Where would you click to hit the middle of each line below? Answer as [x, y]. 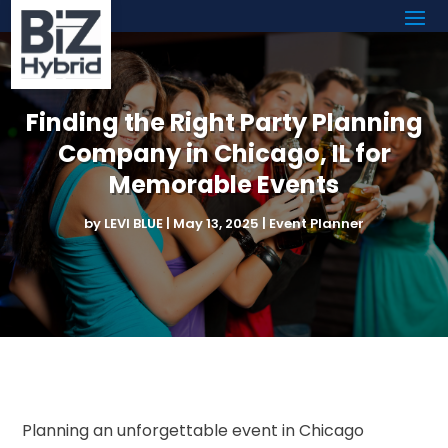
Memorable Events [224, 184]
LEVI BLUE [133, 223]
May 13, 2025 [216, 223]
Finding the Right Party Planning [224, 122]
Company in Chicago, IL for [224, 153]
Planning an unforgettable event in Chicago [193, 430]
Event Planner [316, 223]
